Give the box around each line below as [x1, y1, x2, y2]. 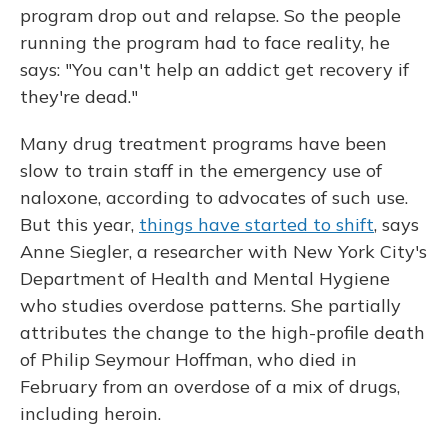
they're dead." [20, 85, 138, 108]
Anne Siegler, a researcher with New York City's [20, 240, 427, 263]
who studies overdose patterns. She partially [20, 294, 401, 317]
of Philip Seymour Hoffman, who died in [20, 348, 357, 371]
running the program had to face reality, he [20, 31, 390, 54]
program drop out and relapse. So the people [20, 4, 401, 27]
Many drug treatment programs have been [20, 132, 387, 155]
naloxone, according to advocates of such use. [20, 186, 408, 209]
